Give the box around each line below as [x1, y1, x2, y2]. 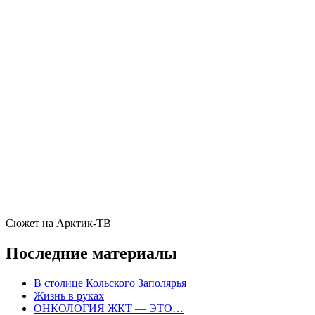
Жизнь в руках [34, 289, 104, 302]
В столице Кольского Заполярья [34, 276, 186, 289]
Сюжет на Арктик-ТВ [6, 217, 111, 229]
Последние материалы [6, 243, 177, 262]
